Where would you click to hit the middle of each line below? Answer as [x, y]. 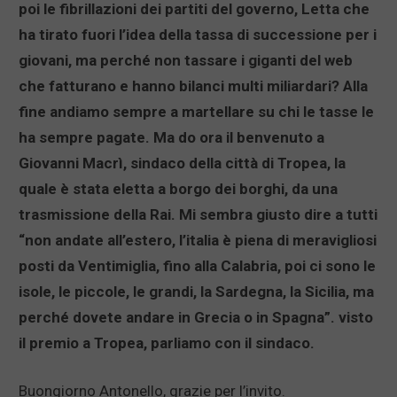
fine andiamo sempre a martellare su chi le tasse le [196, 112]
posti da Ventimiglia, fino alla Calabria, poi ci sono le [197, 266]
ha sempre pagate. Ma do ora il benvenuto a [171, 138]
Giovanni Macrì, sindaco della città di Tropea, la [182, 163]
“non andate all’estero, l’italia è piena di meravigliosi [198, 241]
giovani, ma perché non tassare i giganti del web [186, 61]
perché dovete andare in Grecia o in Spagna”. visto [196, 318]
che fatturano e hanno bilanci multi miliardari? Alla [193, 86]
